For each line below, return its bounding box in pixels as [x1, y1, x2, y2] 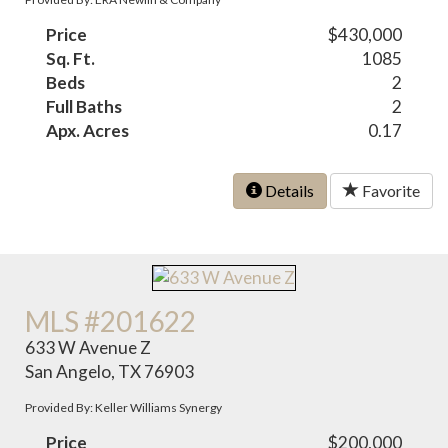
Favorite [359, 181, 420, 201]
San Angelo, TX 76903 [25, 360, 195, 382]
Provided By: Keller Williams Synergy [25, 399, 223, 415]
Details [262, 181, 314, 201]
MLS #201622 [25, 303, 197, 338]
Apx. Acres [46, 120, 130, 142]
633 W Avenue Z [25, 336, 152, 358]
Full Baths [46, 96, 123, 118]
